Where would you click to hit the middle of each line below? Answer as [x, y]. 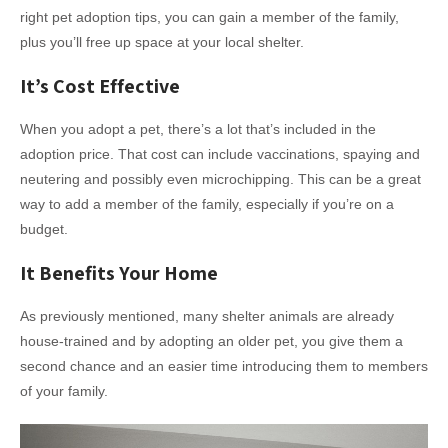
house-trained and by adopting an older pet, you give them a [211, 341]
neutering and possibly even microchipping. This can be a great [220, 179]
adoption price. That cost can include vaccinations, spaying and [220, 154]
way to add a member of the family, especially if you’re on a [207, 204]
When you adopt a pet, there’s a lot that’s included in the [198, 129]
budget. [44, 229]
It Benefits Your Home [119, 273]
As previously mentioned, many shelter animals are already [207, 316]
